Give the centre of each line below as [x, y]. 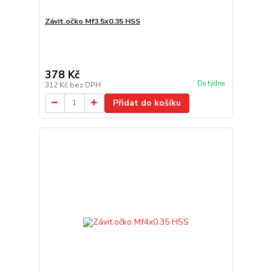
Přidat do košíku [147, 103]
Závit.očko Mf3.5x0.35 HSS [92, 21]
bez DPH [85, 85]
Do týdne [211, 83]
